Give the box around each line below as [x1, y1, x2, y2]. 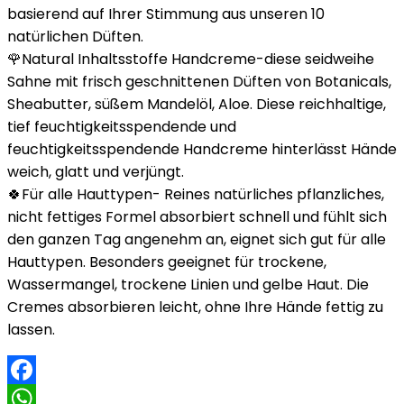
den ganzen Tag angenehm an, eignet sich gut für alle [7, 229, 386, 250]
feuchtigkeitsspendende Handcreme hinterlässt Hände [7, 139, 397, 160]
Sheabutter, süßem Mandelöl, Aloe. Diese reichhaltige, [7, 94, 386, 115]
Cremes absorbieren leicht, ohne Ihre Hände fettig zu [7, 297, 383, 317]
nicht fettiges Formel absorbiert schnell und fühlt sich [7, 207, 387, 227]
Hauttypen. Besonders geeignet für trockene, [7, 252, 326, 272]
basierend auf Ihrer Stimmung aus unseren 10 [7, 4, 325, 24]
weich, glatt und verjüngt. [7, 161, 184, 182]
